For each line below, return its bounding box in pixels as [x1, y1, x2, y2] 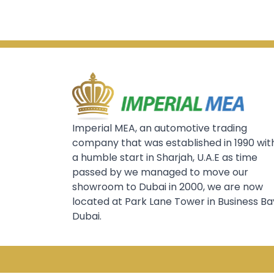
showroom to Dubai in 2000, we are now [72, 180, 263, 194]
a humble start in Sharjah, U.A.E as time [72, 150, 257, 165]
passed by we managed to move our [72, 165, 248, 179]
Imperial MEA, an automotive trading [72, 121, 247, 135]
